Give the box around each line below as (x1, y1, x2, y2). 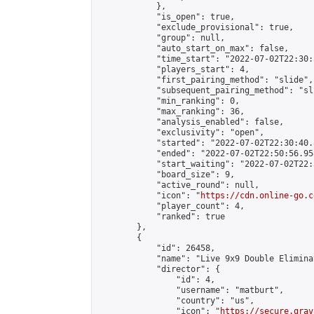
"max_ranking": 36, (97, 107, 245, 116)
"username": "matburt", (97, 285, 284, 295)
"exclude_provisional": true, (97, 22, 294, 32)
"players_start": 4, (97, 64, 250, 74)
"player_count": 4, (97, 201, 245, 211)
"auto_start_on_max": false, (97, 43, 289, 53)
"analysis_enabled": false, (97, 117, 284, 127)
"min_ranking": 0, (97, 96, 240, 106)
